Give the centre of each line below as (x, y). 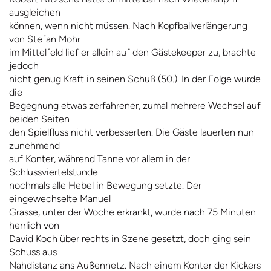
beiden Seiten (39, 119)
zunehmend (34, 146)
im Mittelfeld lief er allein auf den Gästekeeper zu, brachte (132, 53)
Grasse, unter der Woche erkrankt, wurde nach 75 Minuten (132, 212)
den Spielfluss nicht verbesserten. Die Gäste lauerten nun (132, 132)
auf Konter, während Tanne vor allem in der (100, 159)
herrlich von (34, 226)
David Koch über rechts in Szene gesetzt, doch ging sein (130, 239)
